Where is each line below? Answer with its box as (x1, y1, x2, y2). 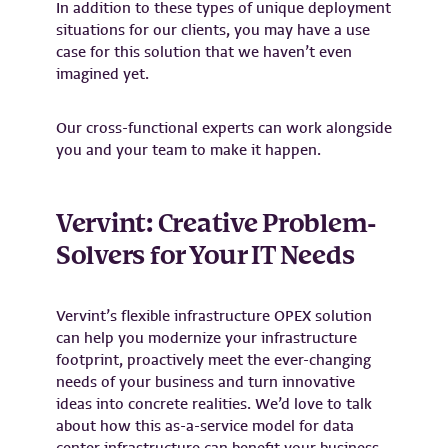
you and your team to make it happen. (56, 139, 321, 160)
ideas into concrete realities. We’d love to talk (56, 393, 372, 414)
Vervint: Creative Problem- (56, 205, 378, 244)
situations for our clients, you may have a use (56, 19, 370, 40)
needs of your (56, 371, 155, 392)
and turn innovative (214, 371, 355, 392)
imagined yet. (56, 63, 149, 84)
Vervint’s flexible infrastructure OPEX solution (56, 305, 372, 326)
